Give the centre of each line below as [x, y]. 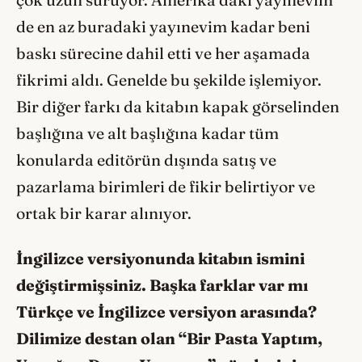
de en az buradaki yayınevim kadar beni [163, 26]
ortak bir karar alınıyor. [105, 213]
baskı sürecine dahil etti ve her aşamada [163, 53]
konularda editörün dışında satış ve [146, 160]
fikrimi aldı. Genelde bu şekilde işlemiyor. [169, 80]
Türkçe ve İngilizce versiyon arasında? [166, 312]
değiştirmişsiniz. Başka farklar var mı [162, 286]
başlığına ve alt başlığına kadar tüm [147, 133]
